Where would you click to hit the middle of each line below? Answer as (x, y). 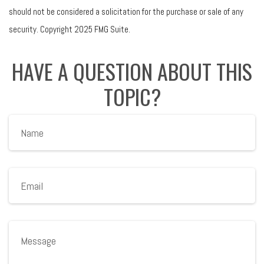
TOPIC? (132, 96)
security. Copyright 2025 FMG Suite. (70, 29)
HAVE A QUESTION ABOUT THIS (132, 71)
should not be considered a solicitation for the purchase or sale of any (126, 11)
